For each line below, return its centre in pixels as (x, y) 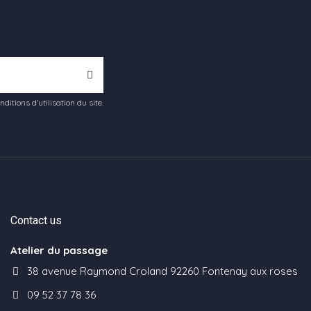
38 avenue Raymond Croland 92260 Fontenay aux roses (162, 271)
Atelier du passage (59, 250)
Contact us (36, 221)
